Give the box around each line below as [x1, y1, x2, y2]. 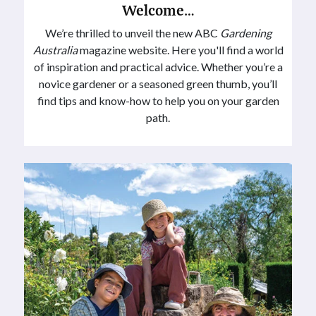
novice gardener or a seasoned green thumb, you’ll [39, 76, 277, 90]
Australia [32, 42, 78, 56]
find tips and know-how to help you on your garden [37, 93, 279, 107]
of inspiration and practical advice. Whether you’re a [33, 59, 283, 73]
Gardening [219, 25, 272, 39]
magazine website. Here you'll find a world [77, 42, 284, 56]
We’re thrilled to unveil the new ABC [44, 25, 220, 39]
